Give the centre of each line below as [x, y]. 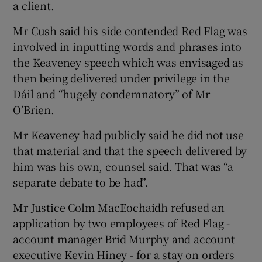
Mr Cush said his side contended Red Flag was [130, 30]
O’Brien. [34, 109]
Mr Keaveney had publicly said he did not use [128, 134]
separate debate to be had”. [81, 182]
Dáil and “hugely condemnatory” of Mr [112, 93]
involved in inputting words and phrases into [127, 46]
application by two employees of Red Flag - [122, 223]
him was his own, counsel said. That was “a [123, 166]
